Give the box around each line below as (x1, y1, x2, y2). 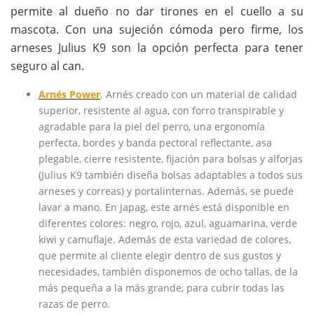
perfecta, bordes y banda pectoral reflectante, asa (39, 136, 272, 150)
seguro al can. (11, 58, 84, 74)
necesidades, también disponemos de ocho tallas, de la (39, 265, 298, 279)
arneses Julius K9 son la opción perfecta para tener (11, 40, 303, 56)
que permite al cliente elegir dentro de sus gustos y (39, 249, 281, 263)
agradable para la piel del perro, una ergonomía (39, 120, 265, 134)
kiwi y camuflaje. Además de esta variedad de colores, (39, 233, 291, 247)
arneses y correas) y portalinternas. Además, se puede (39, 184, 294, 198)
